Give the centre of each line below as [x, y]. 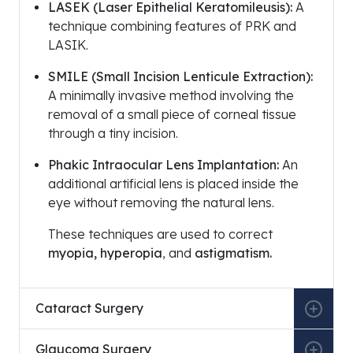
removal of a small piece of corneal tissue [172, 115]
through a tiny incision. [113, 134]
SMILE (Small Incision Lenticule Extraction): [180, 77]
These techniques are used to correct [160, 234]
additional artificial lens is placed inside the [173, 184]
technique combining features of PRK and [172, 26]
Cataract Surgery [89, 308]
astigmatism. [233, 253]
